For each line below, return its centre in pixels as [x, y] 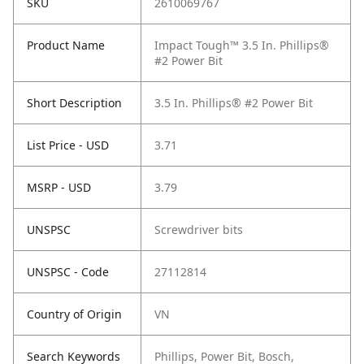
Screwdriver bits [199, 230]
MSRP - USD [59, 188]
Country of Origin [74, 314]
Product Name [66, 45]
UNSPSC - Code [68, 272]
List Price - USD [68, 145]
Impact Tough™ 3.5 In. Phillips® [242, 45]
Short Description [74, 103]
